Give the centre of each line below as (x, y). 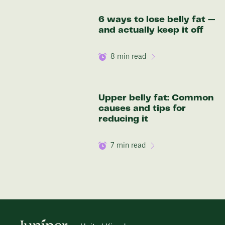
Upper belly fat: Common (156, 98)
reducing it (123, 119)
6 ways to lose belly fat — (157, 20)
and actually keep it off (151, 30)
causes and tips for (142, 108)
